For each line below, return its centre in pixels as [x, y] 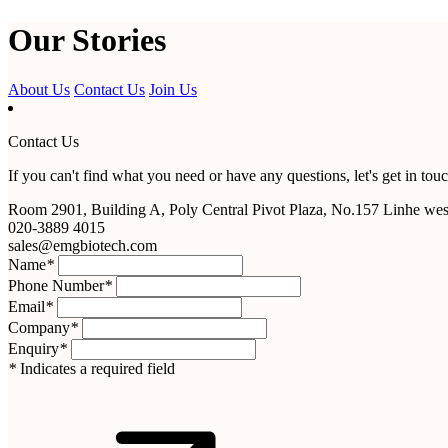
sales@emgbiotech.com [82, 245]
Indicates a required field [95, 368]
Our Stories [87, 40]
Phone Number [56, 285]
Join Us [173, 89]
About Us [39, 89]
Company [39, 327]
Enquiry [33, 348]
